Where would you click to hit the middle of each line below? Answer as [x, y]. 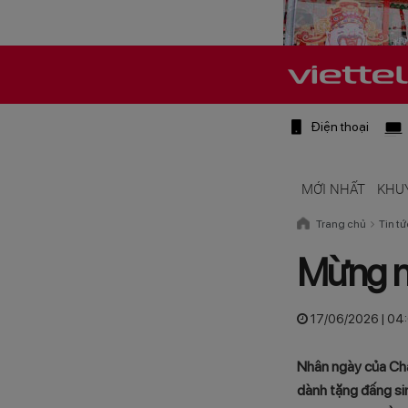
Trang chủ [341, 224]
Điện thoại [340, 127]
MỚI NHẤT [333, 190]
